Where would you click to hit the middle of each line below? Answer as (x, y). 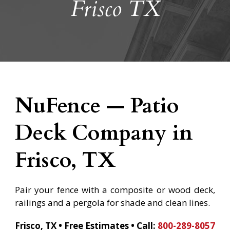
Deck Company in (104, 133)
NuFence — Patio (97, 106)
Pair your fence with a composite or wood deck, (115, 189)
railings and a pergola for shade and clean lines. (112, 202)
